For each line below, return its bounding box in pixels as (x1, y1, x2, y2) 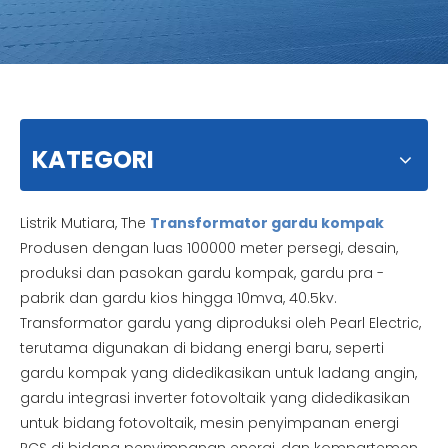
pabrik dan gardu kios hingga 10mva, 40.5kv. (20, 288, 337, 308)
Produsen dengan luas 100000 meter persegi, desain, (20, 238, 398, 258)
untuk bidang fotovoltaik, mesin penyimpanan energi (20, 413, 399, 433)
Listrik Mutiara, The (20, 213, 150, 233)
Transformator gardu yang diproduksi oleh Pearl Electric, (20, 313, 421, 333)
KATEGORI (32, 143, 154, 176)
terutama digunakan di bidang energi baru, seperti (20, 338, 384, 358)
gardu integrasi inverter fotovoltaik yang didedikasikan (20, 388, 410, 408)
